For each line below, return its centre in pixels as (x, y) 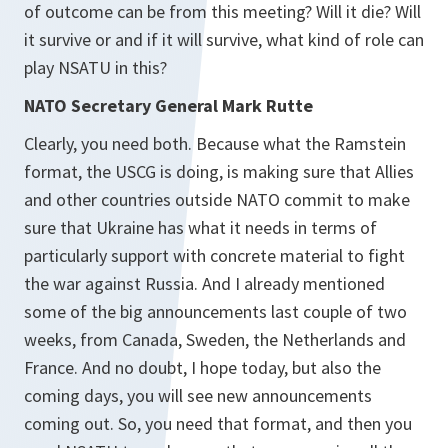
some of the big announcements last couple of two (215, 311)
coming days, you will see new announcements (198, 395)
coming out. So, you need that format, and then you (218, 423)
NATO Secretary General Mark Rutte (170, 105)
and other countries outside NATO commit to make (217, 199)
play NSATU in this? (95, 67)
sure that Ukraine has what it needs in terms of (200, 227)
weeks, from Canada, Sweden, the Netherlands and (215, 339)
